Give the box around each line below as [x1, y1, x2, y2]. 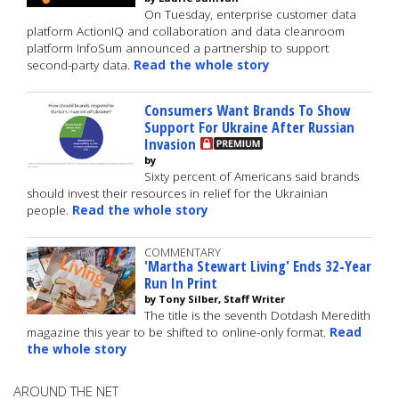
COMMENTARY [144, 244, 221, 260]
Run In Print [144, 273, 217, 293]
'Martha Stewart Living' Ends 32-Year [144, 256, 371, 276]
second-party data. [27, 57, 134, 73]
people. [27, 202, 72, 218]
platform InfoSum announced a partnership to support [27, 40, 329, 56]
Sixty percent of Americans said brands [144, 168, 359, 184]
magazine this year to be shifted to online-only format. [27, 324, 330, 340]
